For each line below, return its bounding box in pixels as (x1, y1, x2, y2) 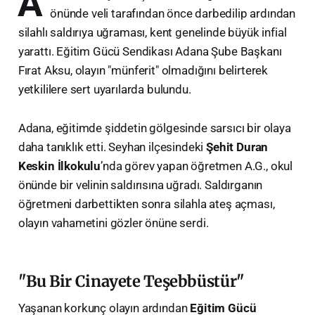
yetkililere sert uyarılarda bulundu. (18, 82, 191, 96)
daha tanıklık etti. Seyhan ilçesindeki (18, 139, 207, 154)
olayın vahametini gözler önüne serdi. (18, 215, 209, 230)
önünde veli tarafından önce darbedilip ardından (50, 6, 296, 20)
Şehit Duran (206, 139, 269, 154)
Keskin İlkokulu (18, 158, 101, 173)
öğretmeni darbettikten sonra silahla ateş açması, (18, 196, 275, 211)
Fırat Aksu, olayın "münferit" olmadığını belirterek (18, 63, 269, 77)
